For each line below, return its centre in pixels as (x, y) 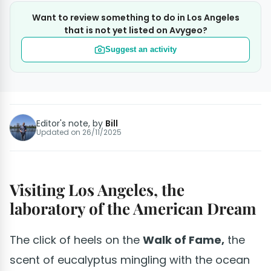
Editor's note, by (71, 123)
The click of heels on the (76, 240)
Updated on (59, 132)
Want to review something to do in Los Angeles (135, 17)
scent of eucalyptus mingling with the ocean (130, 260)
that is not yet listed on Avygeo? (135, 30)
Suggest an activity (141, 50)
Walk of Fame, (184, 240)
